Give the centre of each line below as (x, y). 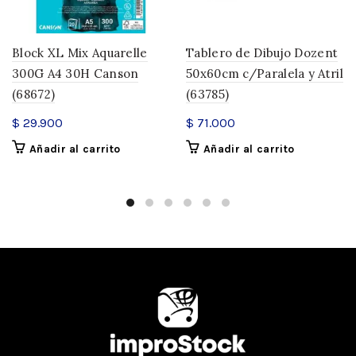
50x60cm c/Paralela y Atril (265, 74)
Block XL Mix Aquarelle (80, 53)
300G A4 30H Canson (75, 74)
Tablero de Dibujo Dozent (262, 53)
